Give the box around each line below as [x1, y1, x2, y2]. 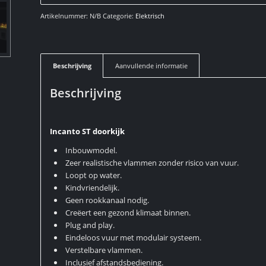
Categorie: [103, 11, 136, 20]
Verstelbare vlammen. [65, 245, 143, 256]
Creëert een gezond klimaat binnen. [65, 207, 191, 218]
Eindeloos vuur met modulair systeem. [65, 232, 202, 243]
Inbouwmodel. [65, 145, 118, 156]
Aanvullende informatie [115, 61, 188, 70]
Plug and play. [65, 220, 115, 231]
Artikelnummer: [40, 11, 90, 20]
